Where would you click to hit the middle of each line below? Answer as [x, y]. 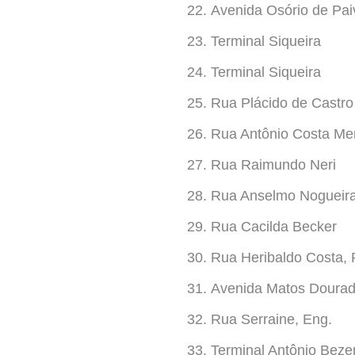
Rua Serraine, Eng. [271, 319]
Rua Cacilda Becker [274, 226]
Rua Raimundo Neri [273, 164]
